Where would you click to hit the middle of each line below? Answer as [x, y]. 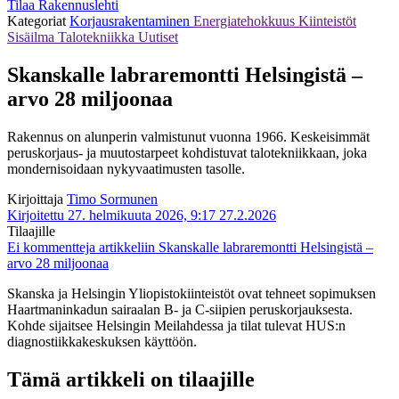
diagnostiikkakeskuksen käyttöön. [102, 341]
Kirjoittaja [35, 199]
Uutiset [158, 37]
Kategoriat [38, 20]
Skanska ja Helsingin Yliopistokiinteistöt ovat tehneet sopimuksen [191, 293]
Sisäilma [33, 37]
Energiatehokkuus [246, 20]
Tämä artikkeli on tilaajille [131, 379]
